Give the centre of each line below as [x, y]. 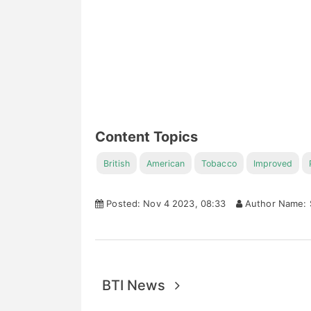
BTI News [139, 285]
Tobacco [219, 163]
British [117, 163]
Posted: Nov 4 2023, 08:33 [165, 203]
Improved [272, 163]
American [166, 163]
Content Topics [147, 137]
